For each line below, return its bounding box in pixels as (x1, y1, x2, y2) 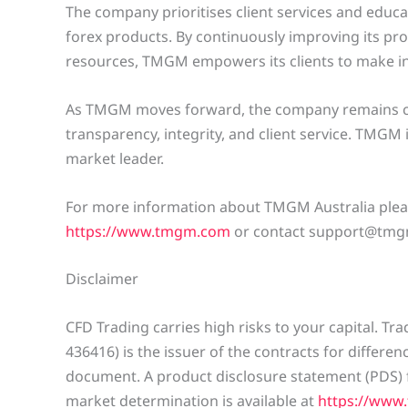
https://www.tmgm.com (66, 220, 230, 241)
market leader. (66, 148, 164, 168)
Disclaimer (66, 269, 138, 290)
